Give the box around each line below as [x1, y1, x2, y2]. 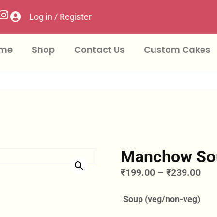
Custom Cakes [143, 44, 210, 56]
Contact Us [74, 44, 124, 56]
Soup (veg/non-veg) [123, 194, 201, 204]
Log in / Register [29, 12, 92, 22]
